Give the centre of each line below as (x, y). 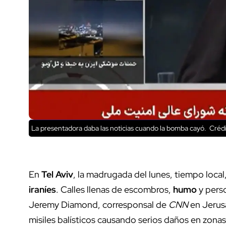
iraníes (42, 190)
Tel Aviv (57, 175)
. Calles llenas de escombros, (115, 190)
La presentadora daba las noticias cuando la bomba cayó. (120, 128)
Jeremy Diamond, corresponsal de (99, 205)
